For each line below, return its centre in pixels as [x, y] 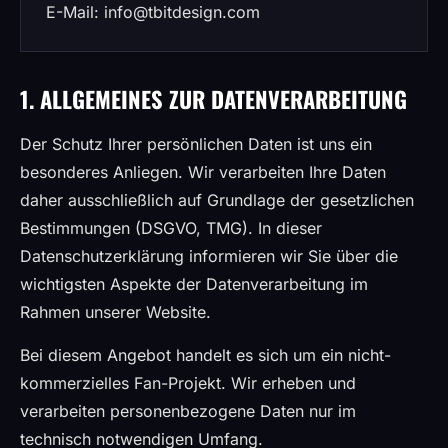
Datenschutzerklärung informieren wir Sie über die [209, 256]
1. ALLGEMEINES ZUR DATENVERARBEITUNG [213, 98]
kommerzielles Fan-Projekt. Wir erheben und [188, 383]
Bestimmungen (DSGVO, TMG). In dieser [171, 228]
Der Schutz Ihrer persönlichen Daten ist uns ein [196, 144]
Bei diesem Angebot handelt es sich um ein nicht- [205, 355]
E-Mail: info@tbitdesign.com [153, 12]
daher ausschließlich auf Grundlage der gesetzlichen [217, 200]
